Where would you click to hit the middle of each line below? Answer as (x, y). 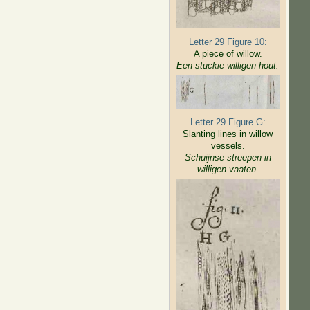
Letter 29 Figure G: (228, 122)
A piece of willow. (228, 53)
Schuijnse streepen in (228, 157)
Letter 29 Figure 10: (228, 42)
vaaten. (242, 169)
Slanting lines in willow (228, 134)
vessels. (228, 145)
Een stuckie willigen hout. (228, 65)
